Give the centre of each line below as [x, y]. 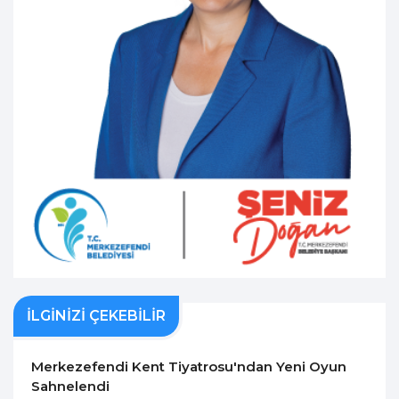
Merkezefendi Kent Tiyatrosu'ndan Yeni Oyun [189, 366]
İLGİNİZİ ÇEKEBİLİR [96, 315]
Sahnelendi [70, 386]
